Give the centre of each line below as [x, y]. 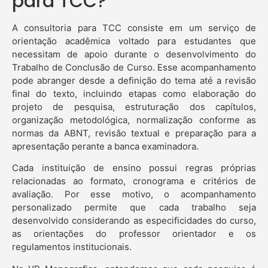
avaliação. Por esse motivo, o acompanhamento [134, 194]
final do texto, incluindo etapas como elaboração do [134, 93]
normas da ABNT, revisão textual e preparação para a [134, 133]
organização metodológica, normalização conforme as [134, 120]
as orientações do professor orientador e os [134, 234]
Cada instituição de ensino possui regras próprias [134, 168]
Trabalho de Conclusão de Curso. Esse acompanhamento [134, 67]
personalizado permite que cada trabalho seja [134, 208]
